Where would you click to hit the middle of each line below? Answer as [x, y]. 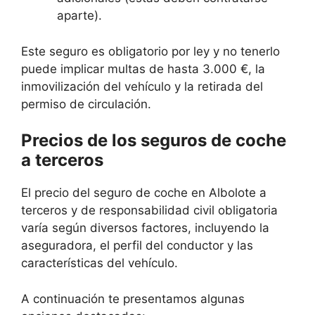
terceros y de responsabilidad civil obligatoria [149, 211]
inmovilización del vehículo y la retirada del [142, 86]
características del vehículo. [99, 263]
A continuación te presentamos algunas [133, 298]
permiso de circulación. [86, 104]
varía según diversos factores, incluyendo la [145, 228]
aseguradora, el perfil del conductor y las [137, 246]
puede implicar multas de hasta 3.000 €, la [143, 69]
